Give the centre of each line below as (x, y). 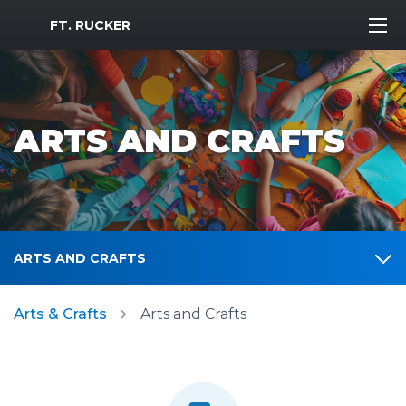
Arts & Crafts (60, 314)
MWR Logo (53, 21)
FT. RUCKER (90, 25)
